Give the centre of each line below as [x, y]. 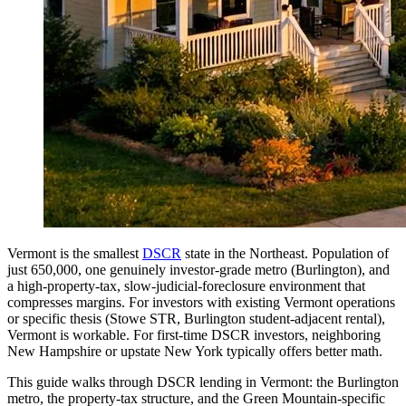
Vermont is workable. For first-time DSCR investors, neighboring [194, 334]
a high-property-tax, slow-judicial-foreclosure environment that [186, 285]
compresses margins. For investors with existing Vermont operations [201, 302]
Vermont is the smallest [75, 253]
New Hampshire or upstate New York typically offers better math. [195, 351]
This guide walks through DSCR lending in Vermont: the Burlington [203, 382]
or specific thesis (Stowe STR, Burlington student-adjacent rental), [196, 318]
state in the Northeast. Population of [285, 253]
